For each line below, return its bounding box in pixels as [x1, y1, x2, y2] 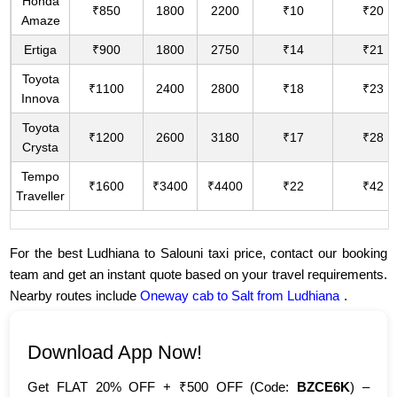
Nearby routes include [10, 288, 141, 304]
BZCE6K [297, 379, 351, 395]
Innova [21, 91, 60, 106]
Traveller [16, 189, 66, 204]
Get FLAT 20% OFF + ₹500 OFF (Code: [27, 379, 298, 395]
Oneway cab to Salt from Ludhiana [140, 288, 340, 304]
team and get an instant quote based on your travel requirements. [10, 267, 387, 283]
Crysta [22, 140, 59, 155]
